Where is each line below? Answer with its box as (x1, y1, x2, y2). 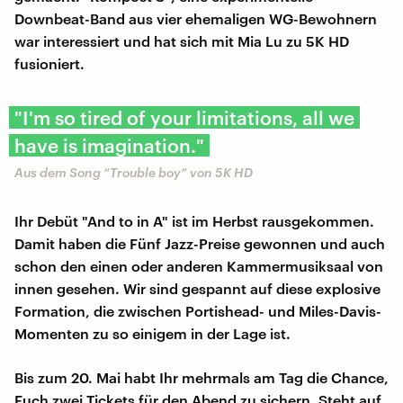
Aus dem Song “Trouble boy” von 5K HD (14, 165, 253, 181)
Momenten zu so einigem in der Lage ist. (14, 325, 291, 343)
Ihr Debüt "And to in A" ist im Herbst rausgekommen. (14, 212, 374, 230)
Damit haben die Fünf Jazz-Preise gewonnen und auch (14, 235, 385, 253)
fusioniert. (14, 55, 85, 73)
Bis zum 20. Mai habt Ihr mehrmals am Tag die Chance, (14, 369, 389, 387)
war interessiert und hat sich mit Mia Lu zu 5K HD (14, 32, 349, 50)
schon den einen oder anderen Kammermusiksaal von (14, 257, 383, 275)
